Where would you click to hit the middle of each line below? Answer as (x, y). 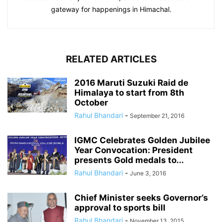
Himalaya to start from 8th (129, 93)
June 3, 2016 (148, 173)
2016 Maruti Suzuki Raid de (131, 83)
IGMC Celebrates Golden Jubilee (142, 140)
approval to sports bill (120, 208)
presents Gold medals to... (129, 160)
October (91, 103)
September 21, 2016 (157, 116)
